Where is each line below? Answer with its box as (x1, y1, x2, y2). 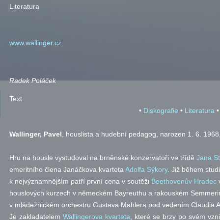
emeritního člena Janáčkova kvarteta (9, 165, 125, 173)
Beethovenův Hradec (151, 177, 217, 185)
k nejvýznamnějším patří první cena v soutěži (9, 177, 151, 185)
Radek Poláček (9, 77, 56, 84)
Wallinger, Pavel (9, 130, 62, 138)
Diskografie (143, 107, 178, 114)
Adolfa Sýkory (125, 165, 167, 173)
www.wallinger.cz (9, 39, 61, 47)
